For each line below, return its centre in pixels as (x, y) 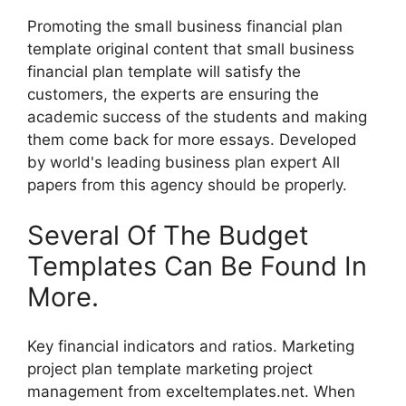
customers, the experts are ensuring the (173, 95)
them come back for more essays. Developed (192, 140)
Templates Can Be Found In (197, 266)
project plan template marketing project (170, 369)
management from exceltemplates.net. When (191, 392)
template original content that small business (191, 49)
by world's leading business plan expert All (184, 163)
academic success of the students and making (197, 117)
